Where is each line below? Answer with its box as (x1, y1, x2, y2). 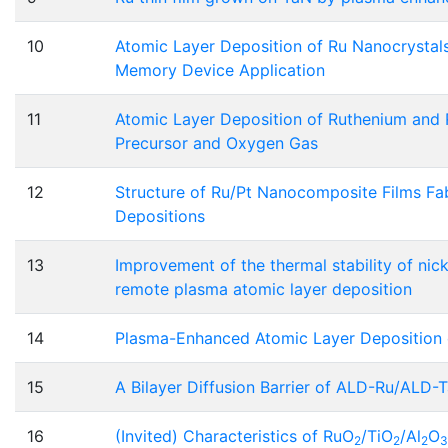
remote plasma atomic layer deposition (115, 279, 412, 300)
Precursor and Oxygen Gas (115, 133, 318, 154)
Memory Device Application (115, 60, 325, 81)
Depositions (115, 206, 205, 227)
